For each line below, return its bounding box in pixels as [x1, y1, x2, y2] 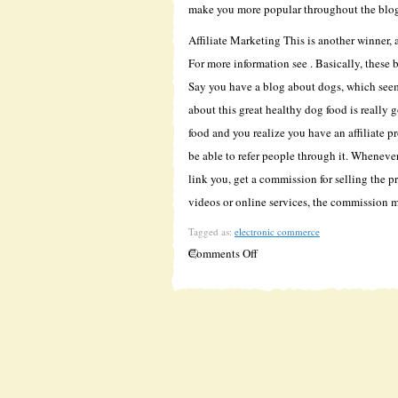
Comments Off [188, 245, 258, 261]
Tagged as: [188, 225, 235, 238]
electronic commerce [235, 225, 320, 238]
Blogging [257, 314, 303, 330]
